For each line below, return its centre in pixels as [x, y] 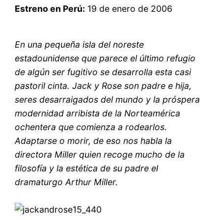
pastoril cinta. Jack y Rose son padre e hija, [103, 86]
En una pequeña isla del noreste [80, 45]
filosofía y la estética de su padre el [87, 168]
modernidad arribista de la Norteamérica [98, 113]
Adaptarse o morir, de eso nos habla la [94, 141]
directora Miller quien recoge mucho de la [100, 155]
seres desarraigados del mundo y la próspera [108, 100]
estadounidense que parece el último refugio [105, 58]
